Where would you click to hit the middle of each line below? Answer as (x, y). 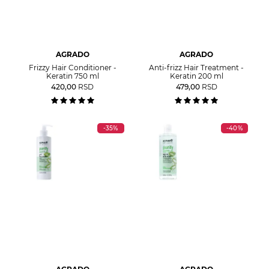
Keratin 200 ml (196, 76)
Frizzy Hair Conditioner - (72, 68)
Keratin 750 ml (72, 76)
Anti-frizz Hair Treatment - (197, 68)
